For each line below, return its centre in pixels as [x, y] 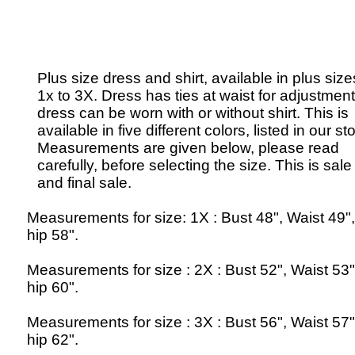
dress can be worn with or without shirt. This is [193, 113]
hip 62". [53, 340]
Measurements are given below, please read [188, 148]
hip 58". [53, 235]
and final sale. [84, 183]
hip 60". [53, 287]
